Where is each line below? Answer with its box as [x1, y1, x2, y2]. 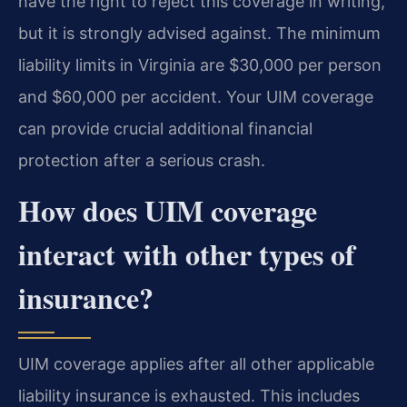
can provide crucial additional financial [18, 118, 313, 138]
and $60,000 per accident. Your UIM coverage [18, 86, 373, 106]
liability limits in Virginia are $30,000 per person [18, 55, 382, 74]
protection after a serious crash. [18, 150, 265, 170]
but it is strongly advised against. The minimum [18, 23, 381, 43]
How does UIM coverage [18, 189, 317, 233]
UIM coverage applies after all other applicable [18, 354, 374, 374]
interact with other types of [18, 233, 355, 276]
